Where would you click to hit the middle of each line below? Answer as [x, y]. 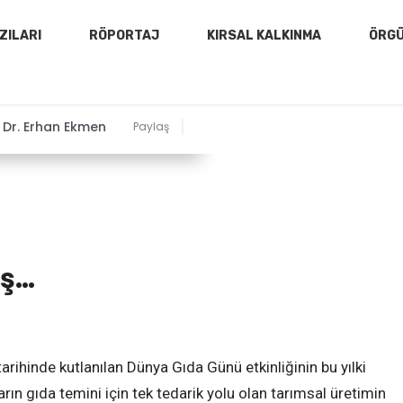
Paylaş [151, 126]
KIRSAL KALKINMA [264, 36]
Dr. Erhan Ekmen [54, 126]
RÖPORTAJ [124, 36]
